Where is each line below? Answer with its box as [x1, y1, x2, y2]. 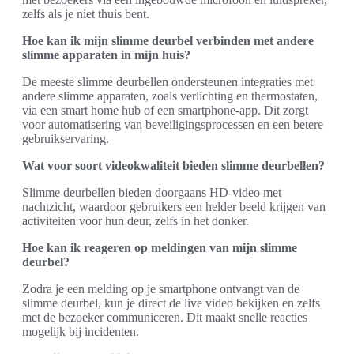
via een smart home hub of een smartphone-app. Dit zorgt [22, 104, 308, 117]
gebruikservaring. [22, 132, 109, 145]
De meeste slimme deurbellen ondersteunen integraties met [22, 75, 313, 88]
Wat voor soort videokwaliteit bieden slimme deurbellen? [22, 159, 325, 172]
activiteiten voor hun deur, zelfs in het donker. [22, 214, 249, 228]
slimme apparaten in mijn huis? [22, 48, 190, 62]
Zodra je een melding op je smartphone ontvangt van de [22, 282, 299, 296]
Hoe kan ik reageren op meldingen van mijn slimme [22, 241, 297, 254]
